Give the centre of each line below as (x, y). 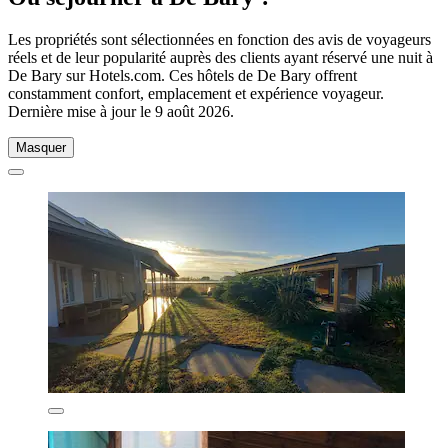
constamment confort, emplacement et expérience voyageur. (196, 93)
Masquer (41, 147)
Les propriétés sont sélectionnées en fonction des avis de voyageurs (219, 39)
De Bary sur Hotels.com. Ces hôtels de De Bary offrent (182, 75)
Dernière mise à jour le (81, 111)
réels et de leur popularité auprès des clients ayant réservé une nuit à (220, 57)
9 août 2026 (192, 111)
